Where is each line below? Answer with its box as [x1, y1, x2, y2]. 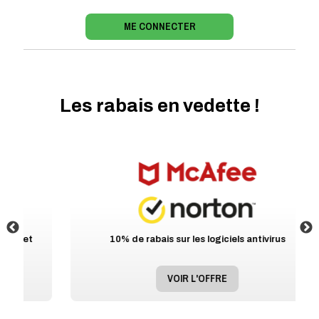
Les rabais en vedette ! [59, 95, 260, 116]
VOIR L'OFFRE [130, 271, 189, 286]
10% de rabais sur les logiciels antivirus [71, 234, 248, 244]
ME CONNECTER [123, 19, 196, 33]
